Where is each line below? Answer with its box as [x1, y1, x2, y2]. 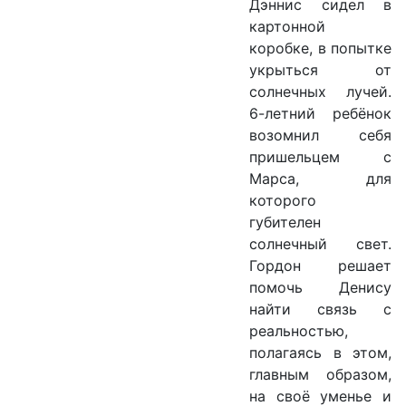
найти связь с [249, 300, 391, 319]
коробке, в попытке [249, 39, 391, 58]
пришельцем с [249, 148, 391, 167]
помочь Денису [249, 278, 391, 297]
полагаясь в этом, [249, 343, 391, 362]
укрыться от [249, 61, 391, 80]
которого [249, 191, 316, 210]
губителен [249, 213, 321, 232]
